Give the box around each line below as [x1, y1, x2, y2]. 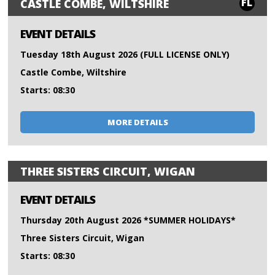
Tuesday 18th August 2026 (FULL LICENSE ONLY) [20, 48, 230, 61]
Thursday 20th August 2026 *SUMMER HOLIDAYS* [20, 214, 236, 227]
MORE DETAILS [107, 117, 168, 128]
